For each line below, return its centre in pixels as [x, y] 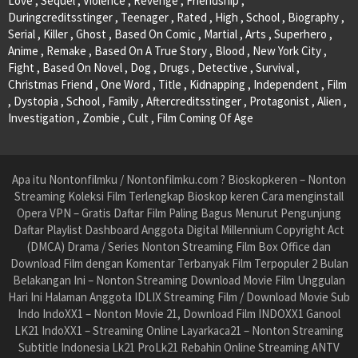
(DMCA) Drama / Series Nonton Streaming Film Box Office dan [179, 247]
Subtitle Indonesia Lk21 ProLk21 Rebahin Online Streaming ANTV [179, 348]
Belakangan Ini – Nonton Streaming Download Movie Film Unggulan [179, 280]
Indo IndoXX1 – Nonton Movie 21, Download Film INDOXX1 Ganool [179, 314]
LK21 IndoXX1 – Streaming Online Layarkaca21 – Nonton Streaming [179, 331]
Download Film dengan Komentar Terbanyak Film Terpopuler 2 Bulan [179, 264]
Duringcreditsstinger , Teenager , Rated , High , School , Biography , [176, 18]
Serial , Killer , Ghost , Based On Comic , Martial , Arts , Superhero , [170, 34]
